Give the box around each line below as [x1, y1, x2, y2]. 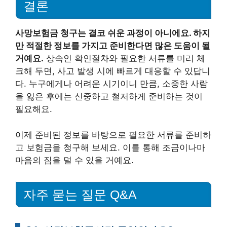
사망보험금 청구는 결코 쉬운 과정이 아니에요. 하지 [15, 28, 210, 39]
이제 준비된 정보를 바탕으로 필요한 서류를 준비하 [15, 129, 211, 140]
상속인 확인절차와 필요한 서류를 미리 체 [44, 53, 205, 64]
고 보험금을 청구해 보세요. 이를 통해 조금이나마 [15, 142, 205, 153]
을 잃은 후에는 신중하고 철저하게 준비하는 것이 [15, 91, 203, 102]
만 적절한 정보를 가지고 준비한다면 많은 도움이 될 [15, 41, 210, 51]
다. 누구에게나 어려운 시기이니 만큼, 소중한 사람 [15, 79, 208, 89]
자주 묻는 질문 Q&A [23, 187, 137, 202]
